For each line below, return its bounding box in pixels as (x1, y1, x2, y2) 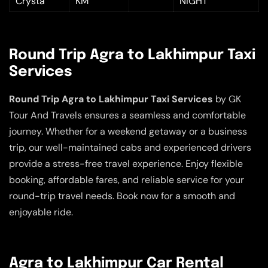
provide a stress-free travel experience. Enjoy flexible (9, 157, 243, 170)
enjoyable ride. (9, 206, 73, 219)
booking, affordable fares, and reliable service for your (9, 173, 244, 187)
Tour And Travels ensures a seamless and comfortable (9, 109, 246, 122)
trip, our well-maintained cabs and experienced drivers (9, 141, 251, 154)
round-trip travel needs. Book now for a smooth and (9, 190, 235, 203)
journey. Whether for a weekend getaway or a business (9, 125, 247, 138)
